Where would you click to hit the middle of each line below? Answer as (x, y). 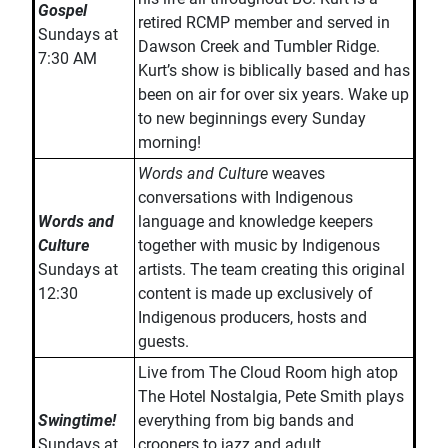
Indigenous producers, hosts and (252, 317)
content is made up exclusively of (255, 293)
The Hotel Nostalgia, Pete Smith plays (271, 396)
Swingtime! (77, 420)
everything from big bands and (246, 420)
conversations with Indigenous (245, 197)
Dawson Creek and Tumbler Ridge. (259, 46)
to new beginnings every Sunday (252, 118)
